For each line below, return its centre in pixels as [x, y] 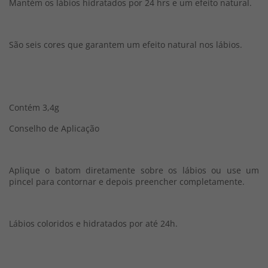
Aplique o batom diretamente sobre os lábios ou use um [134, 170]
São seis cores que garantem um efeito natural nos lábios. [127, 45]
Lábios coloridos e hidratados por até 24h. [93, 223]
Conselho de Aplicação [54, 128]
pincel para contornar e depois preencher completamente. [127, 182]
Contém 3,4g [34, 107]
